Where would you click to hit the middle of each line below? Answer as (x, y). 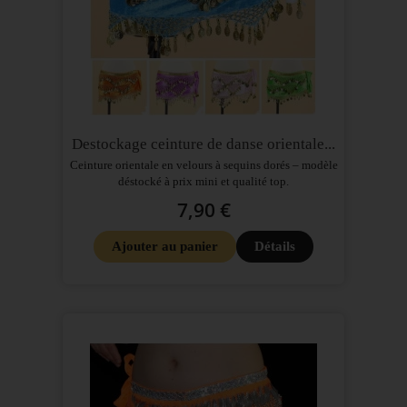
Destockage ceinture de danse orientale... (203, 144)
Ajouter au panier (165, 246)
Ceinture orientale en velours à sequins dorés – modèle (203, 164)
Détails (275, 246)
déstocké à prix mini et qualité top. (203, 181)
